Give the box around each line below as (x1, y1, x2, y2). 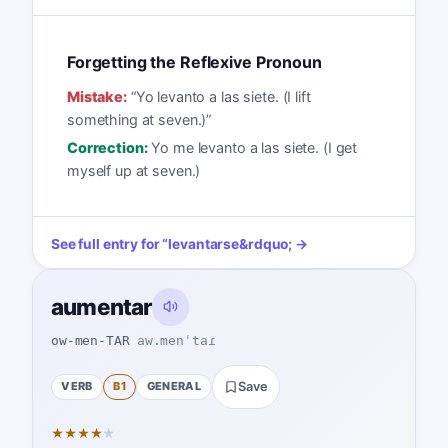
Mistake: (66, 87, 127, 105)
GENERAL (146, 379, 202, 394)
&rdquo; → (239, 235, 308, 252)
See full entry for (50, 235, 160, 252)
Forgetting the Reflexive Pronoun (66, 52, 322, 73)
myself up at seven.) (66, 162, 201, 180)
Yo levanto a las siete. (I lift (135, 87, 311, 105)
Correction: (66, 139, 148, 157)
